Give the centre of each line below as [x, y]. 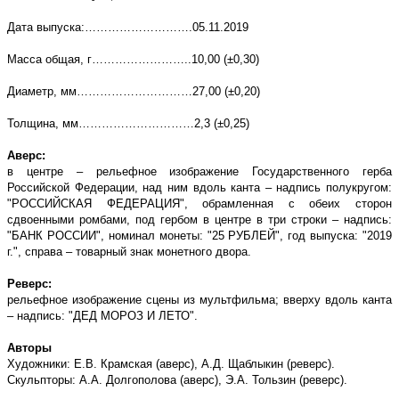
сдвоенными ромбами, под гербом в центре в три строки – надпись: [199, 220]
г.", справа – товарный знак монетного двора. [129, 252]
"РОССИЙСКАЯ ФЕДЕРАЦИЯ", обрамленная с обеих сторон [199, 204]
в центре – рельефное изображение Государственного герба [199, 172]
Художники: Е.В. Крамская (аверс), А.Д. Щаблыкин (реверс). [171, 364]
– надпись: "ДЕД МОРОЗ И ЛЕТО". [102, 316]
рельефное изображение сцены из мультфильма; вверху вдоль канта [199, 300]
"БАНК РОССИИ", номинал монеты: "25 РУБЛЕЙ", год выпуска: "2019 [199, 236]
